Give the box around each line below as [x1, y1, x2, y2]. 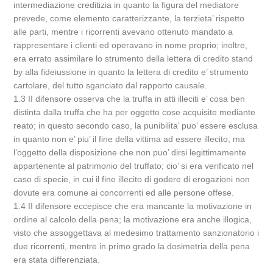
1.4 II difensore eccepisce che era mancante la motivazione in [13, 201, 252, 211]
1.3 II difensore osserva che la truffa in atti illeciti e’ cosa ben [13, 94, 246, 104]
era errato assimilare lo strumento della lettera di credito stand [13, 54, 253, 63]
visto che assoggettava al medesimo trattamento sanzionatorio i [13, 228, 260, 238]
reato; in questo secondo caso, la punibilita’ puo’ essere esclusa [13, 121, 258, 130]
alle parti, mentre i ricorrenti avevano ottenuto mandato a [13, 27, 233, 37]
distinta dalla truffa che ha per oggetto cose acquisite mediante [13, 107, 256, 117]
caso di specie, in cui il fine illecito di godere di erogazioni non [13, 174, 250, 184]
